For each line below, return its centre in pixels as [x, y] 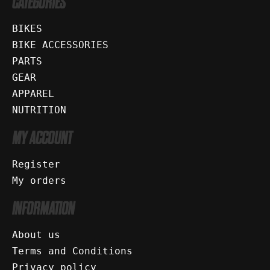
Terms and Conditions [72, 251]
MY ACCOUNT [42, 139]
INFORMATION [43, 209]
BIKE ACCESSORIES [60, 45]
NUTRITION [39, 110]
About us [36, 235]
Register [36, 165]
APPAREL [33, 94]
